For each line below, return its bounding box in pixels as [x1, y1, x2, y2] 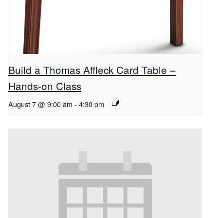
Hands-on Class [8, 78, 81, 93]
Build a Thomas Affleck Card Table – [8, 62, 176, 77]
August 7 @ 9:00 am [8, 98, 73, 109]
